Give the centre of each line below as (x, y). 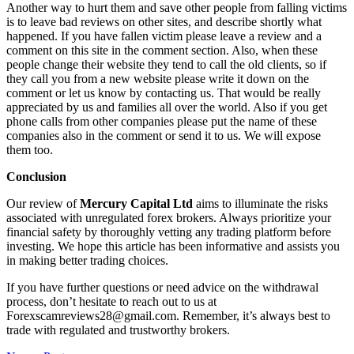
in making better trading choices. (87, 261)
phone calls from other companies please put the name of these (162, 122)
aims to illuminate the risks (260, 204)
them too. (30, 150)
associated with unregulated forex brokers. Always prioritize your (169, 218)
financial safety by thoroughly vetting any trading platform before (169, 232)
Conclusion (36, 177)
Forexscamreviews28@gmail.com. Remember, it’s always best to (168, 316)
